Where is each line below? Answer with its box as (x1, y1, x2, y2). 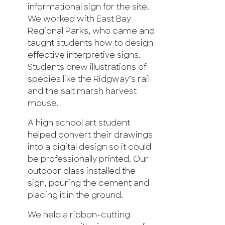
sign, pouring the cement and (28, 179, 149, 188)
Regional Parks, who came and (28, 27, 155, 36)
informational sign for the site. (28, 3, 149, 12)
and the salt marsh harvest (28, 87, 137, 96)
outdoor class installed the (28, 167, 136, 176)
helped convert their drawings (28, 131, 153, 140)
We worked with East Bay (28, 15, 131, 24)
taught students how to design (28, 39, 153, 48)
